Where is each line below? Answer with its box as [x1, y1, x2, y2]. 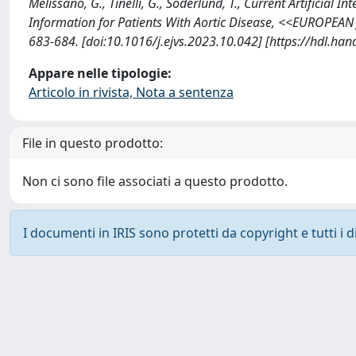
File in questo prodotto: [22, 134, 163, 152]
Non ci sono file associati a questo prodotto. [22, 172, 288, 190]
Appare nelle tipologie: [29, 64, 172, 82]
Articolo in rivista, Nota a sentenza [29, 83, 234, 101]
